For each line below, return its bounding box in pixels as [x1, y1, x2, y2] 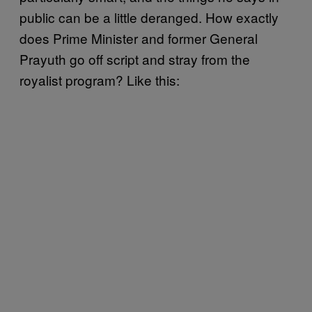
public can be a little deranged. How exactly [19, 7, 279, 26]
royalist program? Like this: [19, 70, 180, 89]
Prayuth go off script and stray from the [19, 49, 250, 68]
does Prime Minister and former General [19, 28, 258, 47]
